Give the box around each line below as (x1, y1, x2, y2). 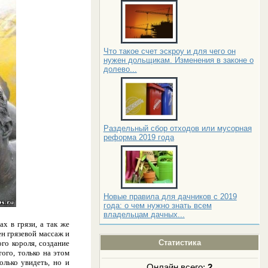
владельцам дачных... (103, 209, 185, 219)
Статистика (158, 237, 201, 247)
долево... (103, 64, 137, 74)
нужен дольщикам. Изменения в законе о (103, 55, 254, 65)
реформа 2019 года (103, 132, 174, 142)
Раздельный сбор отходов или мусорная (103, 123, 252, 133)
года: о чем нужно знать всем (103, 200, 212, 210)
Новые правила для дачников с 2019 (103, 191, 237, 201)
